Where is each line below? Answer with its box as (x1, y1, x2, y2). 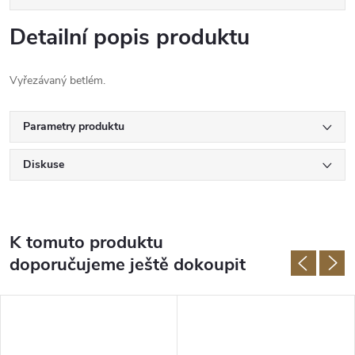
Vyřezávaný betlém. (10, 73, 109, 88)
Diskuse (23, 157, 64, 172)
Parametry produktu (23, 119, 124, 134)
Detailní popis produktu (10, 22, 250, 52)
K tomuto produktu (10, 231, 163, 254)
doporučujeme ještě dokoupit (10, 253, 246, 277)
